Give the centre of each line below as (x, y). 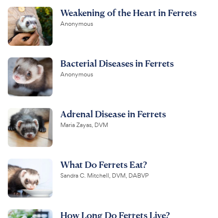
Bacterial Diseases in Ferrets (117, 63)
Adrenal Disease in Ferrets (113, 113)
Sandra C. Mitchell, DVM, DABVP (104, 175)
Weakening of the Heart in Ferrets (128, 12)
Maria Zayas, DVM (84, 125)
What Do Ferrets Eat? (104, 164)
